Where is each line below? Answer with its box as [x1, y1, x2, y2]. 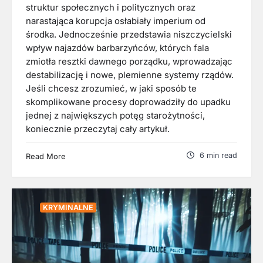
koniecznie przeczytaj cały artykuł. [26, 124, 170, 135]
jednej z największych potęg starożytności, [26, 110, 205, 122]
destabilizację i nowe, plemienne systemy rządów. [26, 70, 234, 81]
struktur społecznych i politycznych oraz [26, 2, 195, 14]
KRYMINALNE [43, 203, 93, 213]
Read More [26, 151, 66, 161]
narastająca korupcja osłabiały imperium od [26, 16, 205, 27]
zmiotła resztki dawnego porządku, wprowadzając [26, 56, 232, 68]
